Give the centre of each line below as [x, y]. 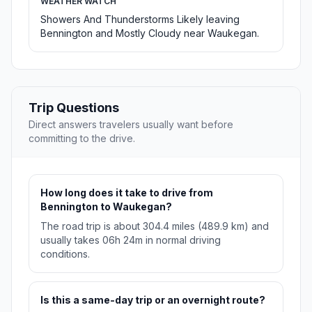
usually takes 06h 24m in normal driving [131, 240]
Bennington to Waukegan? [106, 207]
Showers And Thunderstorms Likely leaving [140, 19]
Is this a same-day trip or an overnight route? [153, 300]
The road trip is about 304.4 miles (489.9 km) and [155, 226]
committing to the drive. [82, 139]
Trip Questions [74, 108]
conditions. [65, 254]
